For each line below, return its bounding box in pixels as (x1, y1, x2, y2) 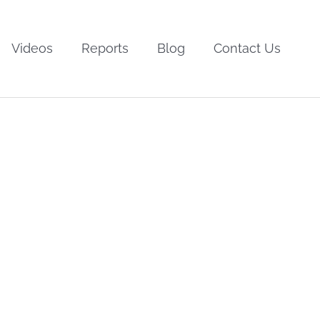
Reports (81, 41, 129, 56)
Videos (11, 41, 53, 56)
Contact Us (214, 41, 281, 56)
